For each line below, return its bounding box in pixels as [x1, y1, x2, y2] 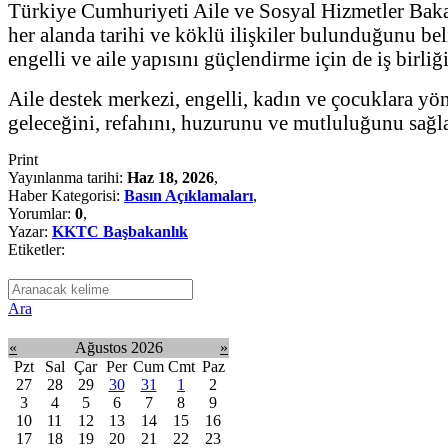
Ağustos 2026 [75, 338, 163, 356]
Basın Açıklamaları [124, 186, 253, 204]
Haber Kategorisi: [8, 186, 124, 204]
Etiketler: [8, 240, 65, 258]
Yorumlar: [8, 204, 75, 222]
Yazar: [8, 222, 52, 240]
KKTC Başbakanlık [52, 222, 188, 240]
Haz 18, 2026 [127, 168, 214, 186]
